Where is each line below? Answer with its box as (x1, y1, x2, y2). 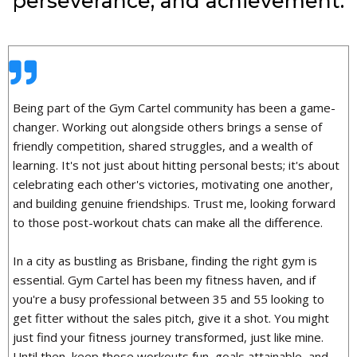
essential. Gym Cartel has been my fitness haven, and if (13, 272, 316, 288)
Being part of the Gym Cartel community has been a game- (13, 100, 335, 116)
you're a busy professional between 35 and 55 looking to (13, 291, 324, 308)
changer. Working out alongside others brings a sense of (13, 119, 322, 135)
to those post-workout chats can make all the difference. (13, 214, 323, 231)
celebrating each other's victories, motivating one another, (13, 176, 333, 193)
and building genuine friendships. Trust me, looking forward (13, 195, 335, 212)
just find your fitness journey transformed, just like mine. (13, 329, 324, 346)
